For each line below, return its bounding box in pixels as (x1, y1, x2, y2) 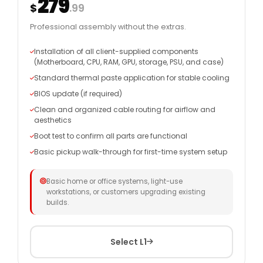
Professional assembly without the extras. (30, 22, 186, 32)
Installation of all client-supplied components (34, 46, 198, 56)
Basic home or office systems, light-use (46, 177, 183, 187)
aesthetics (34, 114, 72, 125)
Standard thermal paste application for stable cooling (34, 72, 230, 83)
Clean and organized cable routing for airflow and (34, 104, 215, 114)
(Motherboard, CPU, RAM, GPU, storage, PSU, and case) (34, 56, 224, 67)
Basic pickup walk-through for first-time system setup (34, 146, 227, 157)
